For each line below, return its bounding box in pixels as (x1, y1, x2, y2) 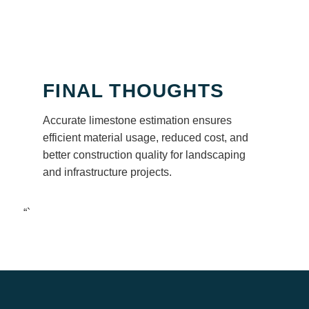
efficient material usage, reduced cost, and (43, 131, 249, 143)
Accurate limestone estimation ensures (43, 114, 232, 126)
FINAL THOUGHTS (43, 79, 224, 101)
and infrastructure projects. (43, 166, 172, 178)
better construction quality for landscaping (43, 148, 246, 161)
